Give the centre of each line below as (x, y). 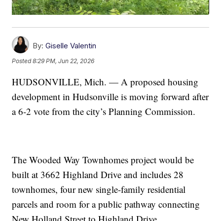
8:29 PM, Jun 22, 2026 (64, 61)
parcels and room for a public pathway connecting (106, 204)
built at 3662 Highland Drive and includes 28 (98, 175)
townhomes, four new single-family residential (99, 189)
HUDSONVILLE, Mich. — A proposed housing (105, 82)
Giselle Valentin (71, 46)
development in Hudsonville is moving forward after (110, 97)
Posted (22, 61)
